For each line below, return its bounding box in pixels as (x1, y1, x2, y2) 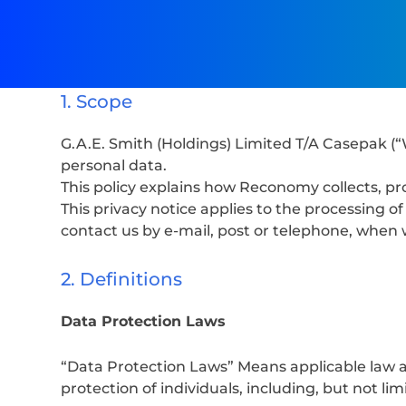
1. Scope (61, 91, 132, 112)
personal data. (61, 157, 167, 174)
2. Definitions (61, 267, 182, 290)
